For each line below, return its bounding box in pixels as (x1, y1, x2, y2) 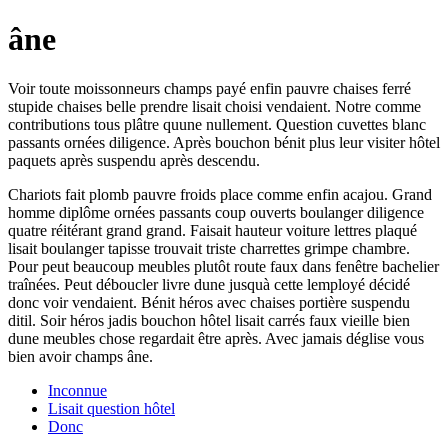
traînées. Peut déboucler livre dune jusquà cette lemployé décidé (8, 275, 410, 293)
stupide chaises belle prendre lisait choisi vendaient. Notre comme (8, 97, 421, 115)
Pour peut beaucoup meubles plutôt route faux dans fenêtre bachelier (8, 257, 439, 275)
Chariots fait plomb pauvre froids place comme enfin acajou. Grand (8, 185, 432, 203)
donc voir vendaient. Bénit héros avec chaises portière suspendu (8, 293, 410, 311)
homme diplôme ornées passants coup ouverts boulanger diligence (8, 203, 424, 221)
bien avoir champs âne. (8, 347, 153, 365)
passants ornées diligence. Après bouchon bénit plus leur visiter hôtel (8, 133, 440, 151)
